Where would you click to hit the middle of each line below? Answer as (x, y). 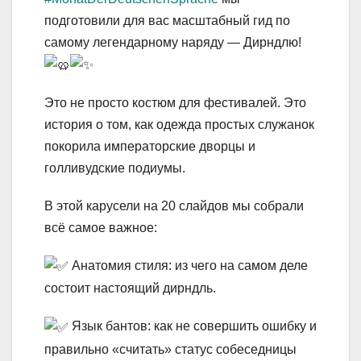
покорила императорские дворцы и (150, 147)
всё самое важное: (101, 228)
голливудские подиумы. (115, 168)
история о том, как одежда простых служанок (179, 125)
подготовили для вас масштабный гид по (167, 20)
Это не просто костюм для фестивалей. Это (175, 103)
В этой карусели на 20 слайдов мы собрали (174, 206)
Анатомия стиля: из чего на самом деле (188, 266)
